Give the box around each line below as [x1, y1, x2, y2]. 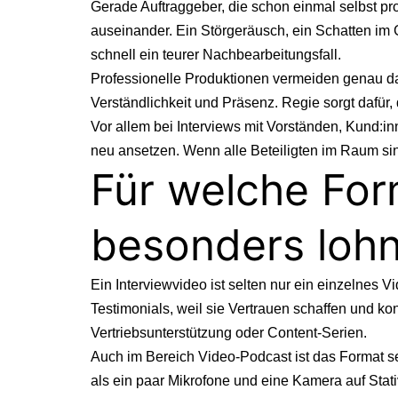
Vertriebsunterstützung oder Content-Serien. [91, 324, 367, 340]
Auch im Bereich [91, 348, 198, 364]
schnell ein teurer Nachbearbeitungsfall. [91, 46, 341, 62]
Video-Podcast [198, 348, 291, 364]
